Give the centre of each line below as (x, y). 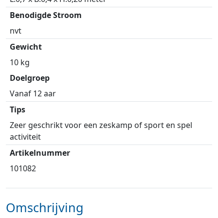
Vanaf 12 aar (33, 94)
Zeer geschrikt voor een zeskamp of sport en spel (101, 125)
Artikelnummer (40, 153)
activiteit (25, 137)
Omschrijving (45, 208)
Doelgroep (30, 78)
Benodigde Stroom (46, 15)
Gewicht (26, 47)
